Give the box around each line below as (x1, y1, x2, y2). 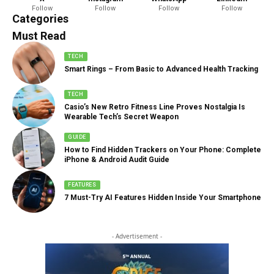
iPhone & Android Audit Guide (64, 155, 169, 164)
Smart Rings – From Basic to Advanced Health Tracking (64, 64, 258, 73)
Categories (12, 12, 68, 25)
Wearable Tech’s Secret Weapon (64, 112, 179, 121)
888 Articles (21, 9, 59, 17)
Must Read (12, 29, 66, 42)
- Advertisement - (112, 232, 162, 240)
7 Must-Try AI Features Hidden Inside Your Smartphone (64, 193, 261, 202)
